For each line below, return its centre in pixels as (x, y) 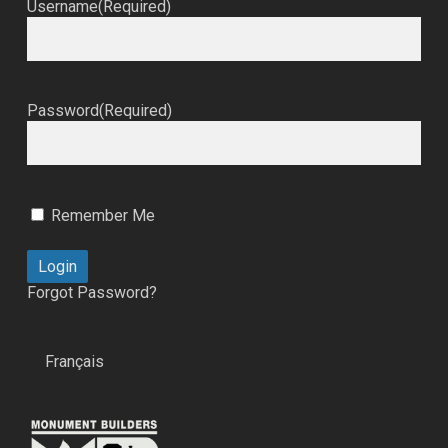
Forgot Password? (91, 293)
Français (74, 361)
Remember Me (102, 216)
